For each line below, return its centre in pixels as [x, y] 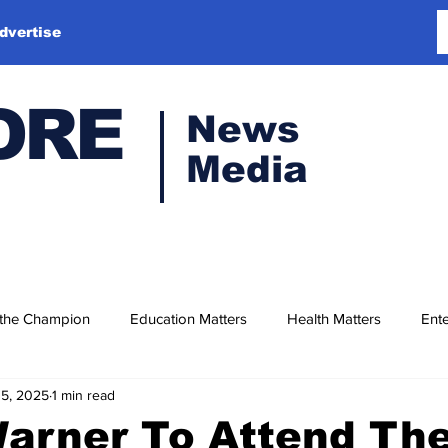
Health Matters [334, 318]
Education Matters [188, 318]
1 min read [83, 394]
